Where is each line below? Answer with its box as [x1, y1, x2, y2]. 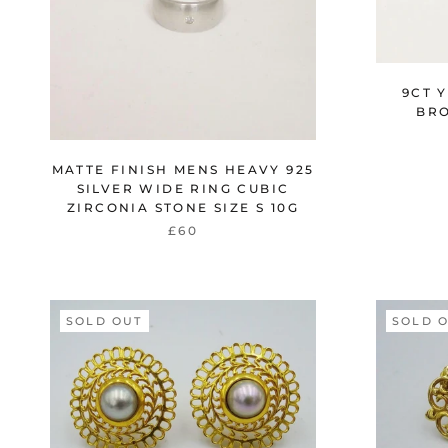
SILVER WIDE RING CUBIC [76, 181, 290, 197]
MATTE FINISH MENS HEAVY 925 [51, 162, 315, 178]
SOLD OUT [66, 314, 143, 329]
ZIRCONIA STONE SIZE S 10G [67, 200, 299, 216]
